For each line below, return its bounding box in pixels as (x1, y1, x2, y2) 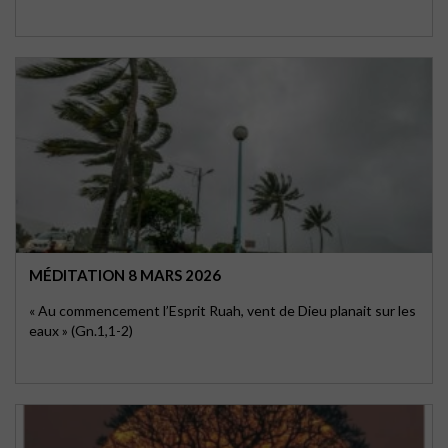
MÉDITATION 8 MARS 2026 (29, 266, 221, 284)
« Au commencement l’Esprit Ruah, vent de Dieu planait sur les (29, 302, 416, 319)
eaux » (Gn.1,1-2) (29, 322, 133, 339)
